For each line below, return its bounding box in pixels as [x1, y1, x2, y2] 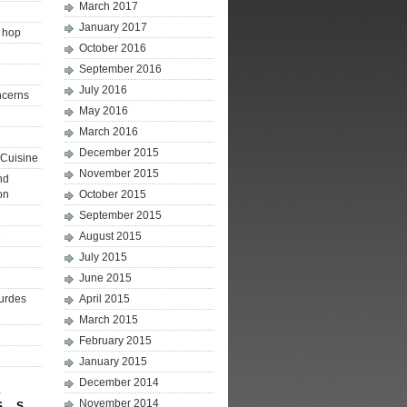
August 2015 [79, 230, 142, 243]
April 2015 [79, 293, 130, 305]
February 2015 [79, 334, 152, 347]
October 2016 [79, 42, 146, 55]
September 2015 [79, 209, 162, 222]
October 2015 [79, 188, 146, 201]
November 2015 [79, 167, 159, 180]
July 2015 [79, 251, 127, 263]
